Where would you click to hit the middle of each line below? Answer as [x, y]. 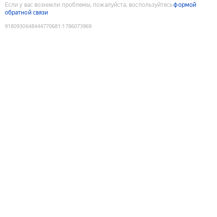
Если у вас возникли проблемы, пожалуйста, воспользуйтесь [89, 5]
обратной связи [27, 12]
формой [185, 5]
